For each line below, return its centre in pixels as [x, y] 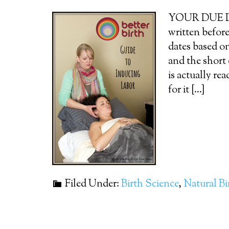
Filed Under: [93, 184]
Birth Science [150, 184]
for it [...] [186, 90]
